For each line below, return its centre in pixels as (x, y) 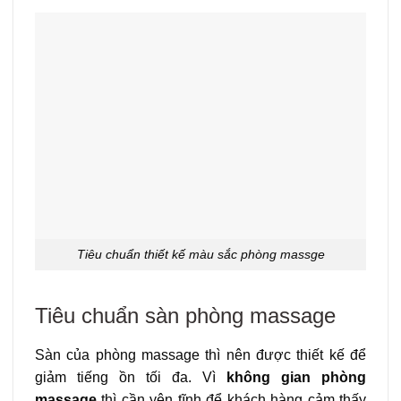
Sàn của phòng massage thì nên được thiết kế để (200, 354)
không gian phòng (296, 377)
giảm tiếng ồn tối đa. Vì (131, 377)
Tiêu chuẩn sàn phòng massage (185, 315)
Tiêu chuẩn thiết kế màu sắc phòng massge (200, 255)
